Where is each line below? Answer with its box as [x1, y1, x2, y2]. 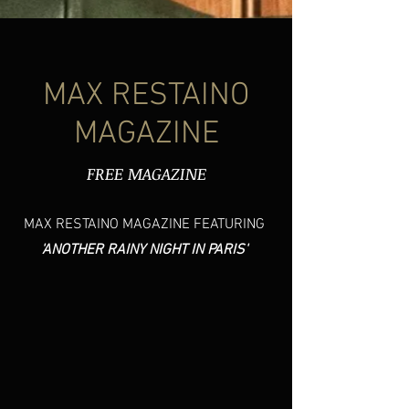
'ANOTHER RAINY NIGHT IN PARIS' [40, 241, 247, 259]
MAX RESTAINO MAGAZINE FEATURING [23, 215, 265, 234]
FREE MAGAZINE [86, 163, 206, 184]
